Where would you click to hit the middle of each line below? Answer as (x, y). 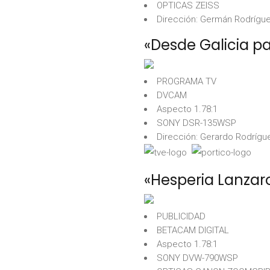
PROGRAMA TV (187, 81)
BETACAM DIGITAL (193, 230)
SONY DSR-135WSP (196, 123)
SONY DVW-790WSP (197, 258)
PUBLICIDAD (181, 216)
